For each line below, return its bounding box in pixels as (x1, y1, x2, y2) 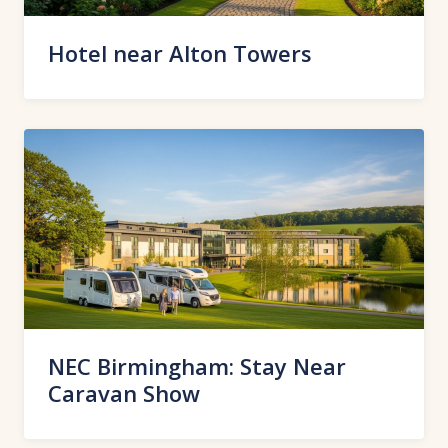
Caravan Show (48, 378, 200, 408)
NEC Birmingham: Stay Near (48, 351, 346, 381)
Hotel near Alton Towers (48, 38, 312, 68)
